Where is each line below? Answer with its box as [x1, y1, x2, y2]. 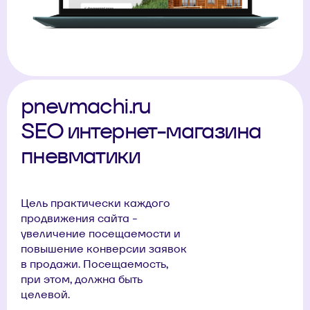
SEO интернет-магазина [21, 116, 262, 145]
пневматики [21, 141, 140, 170]
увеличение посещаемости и [21, 226, 181, 241]
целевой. [21, 287, 70, 302]
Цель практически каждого [21, 196, 170, 210]
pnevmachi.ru [21, 91, 151, 120]
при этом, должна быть [21, 272, 143, 286]
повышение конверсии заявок [21, 241, 187, 256]
